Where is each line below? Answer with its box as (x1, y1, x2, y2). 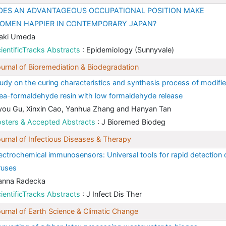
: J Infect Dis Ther (82, 190, 142, 199)
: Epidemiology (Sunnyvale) (82, 45, 174, 54)
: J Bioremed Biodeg (97, 118, 165, 127)
